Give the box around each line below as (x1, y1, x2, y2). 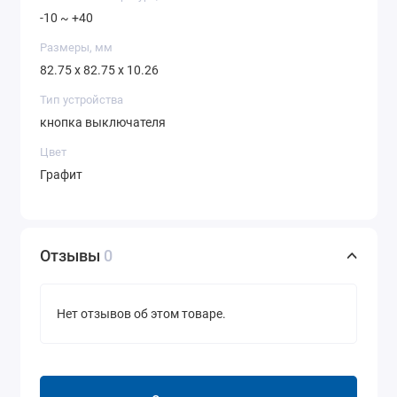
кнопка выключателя (40, 114, 166, 129)
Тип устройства (40, 93, 123, 107)
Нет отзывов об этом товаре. (57, 306, 226, 322)
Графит (40, 167, 82, 182)
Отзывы (40, 246, 104, 266)
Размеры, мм (40, 41, 113, 55)
